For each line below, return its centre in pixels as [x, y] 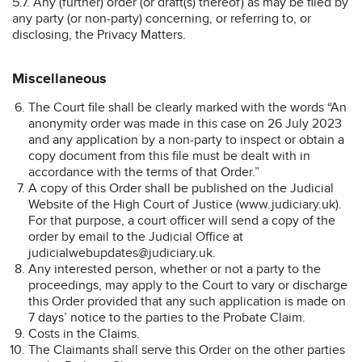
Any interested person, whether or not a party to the [175, 269]
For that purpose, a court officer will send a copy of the [182, 220]
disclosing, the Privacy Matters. [99, 34]
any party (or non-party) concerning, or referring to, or [162, 18]
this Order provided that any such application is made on [187, 301]
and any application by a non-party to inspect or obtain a [186, 139]
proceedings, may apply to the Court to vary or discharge [188, 285]
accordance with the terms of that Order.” [144, 172]
